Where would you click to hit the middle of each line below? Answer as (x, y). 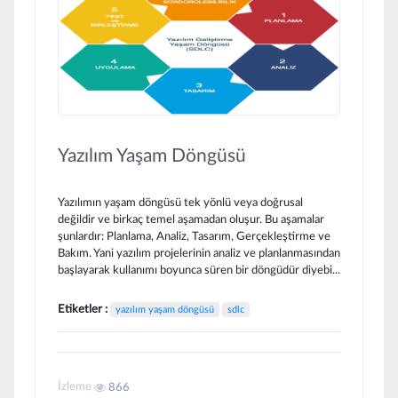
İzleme (76, 387)
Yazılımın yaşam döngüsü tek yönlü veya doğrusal (180, 203)
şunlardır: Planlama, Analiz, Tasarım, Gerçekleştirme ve (194, 237)
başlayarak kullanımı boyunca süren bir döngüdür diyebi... (199, 271)
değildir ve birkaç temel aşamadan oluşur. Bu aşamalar (191, 220)
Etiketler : (84, 310)
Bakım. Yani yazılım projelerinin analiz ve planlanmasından (199, 254)
